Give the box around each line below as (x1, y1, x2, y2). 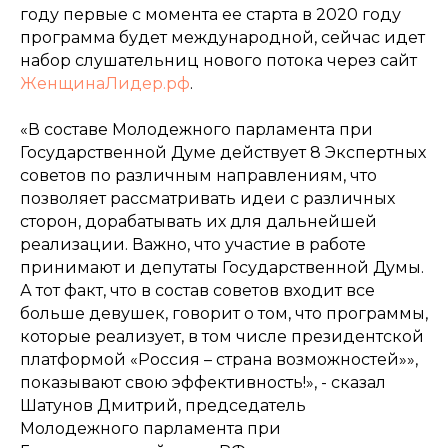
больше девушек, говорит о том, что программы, (20, 304, 428, 323)
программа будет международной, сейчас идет (20, 28, 425, 47)
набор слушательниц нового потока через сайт (20, 51, 417, 70)
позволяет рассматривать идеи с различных (20, 189, 395, 208)
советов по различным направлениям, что (20, 166, 377, 185)
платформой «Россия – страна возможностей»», (20, 350, 418, 369)
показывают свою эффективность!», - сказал (20, 373, 386, 392)
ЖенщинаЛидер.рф (20, 74, 190, 93)
